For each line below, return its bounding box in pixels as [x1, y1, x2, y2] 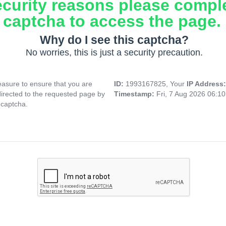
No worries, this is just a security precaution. [25, 47, 203, 58]
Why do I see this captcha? [39, 33, 189, 47]
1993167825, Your [126, 80, 187, 88]
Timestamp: [114, 90, 156, 98]
